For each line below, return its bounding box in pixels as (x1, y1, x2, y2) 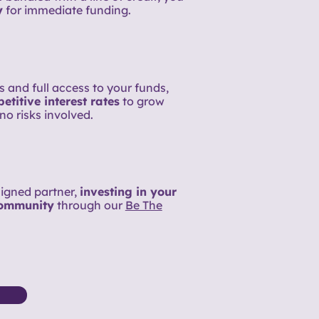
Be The (125, 198, 162, 213)
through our (53, 198, 125, 213)
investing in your (79, 184, 177, 199)
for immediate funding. (2, 3, 131, 18)
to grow (119, 93, 164, 108)
